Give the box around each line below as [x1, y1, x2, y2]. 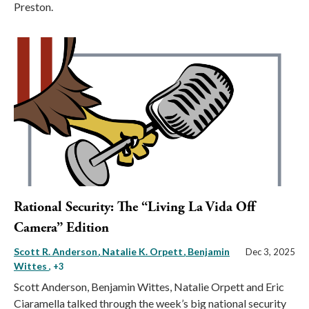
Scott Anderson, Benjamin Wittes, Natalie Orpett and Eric [14, 280, 284, 294]
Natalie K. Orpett [102, 246, 185, 258]
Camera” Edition [14, 219, 109, 237]
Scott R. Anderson [14, 246, 99, 258]
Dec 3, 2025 [246, 246, 295, 258]
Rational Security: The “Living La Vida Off [14, 199, 255, 217]
